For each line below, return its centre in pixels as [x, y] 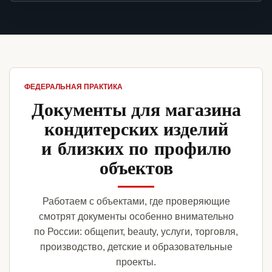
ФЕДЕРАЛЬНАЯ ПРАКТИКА [73, 87]
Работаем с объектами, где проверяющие [136, 202]
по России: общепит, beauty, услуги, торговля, [136, 232]
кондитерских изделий [136, 128]
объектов [136, 167]
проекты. [136, 262]
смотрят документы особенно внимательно [136, 217]
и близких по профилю [136, 148]
